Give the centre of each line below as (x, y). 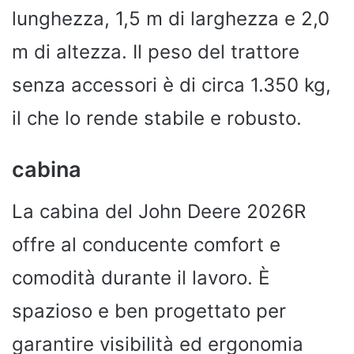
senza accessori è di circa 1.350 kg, (171, 85)
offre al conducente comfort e (146, 244)
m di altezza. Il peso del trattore (156, 52)
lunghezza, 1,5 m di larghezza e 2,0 (171, 19)
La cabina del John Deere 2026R (159, 211)
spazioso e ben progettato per (149, 311)
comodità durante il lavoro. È (141, 277)
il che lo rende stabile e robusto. (157, 118)
